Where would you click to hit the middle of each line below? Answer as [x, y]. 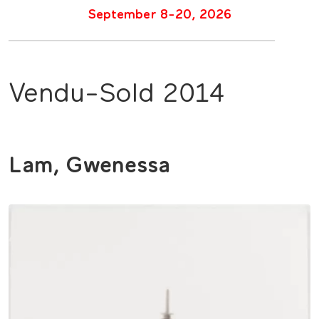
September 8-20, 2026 [159, 15]
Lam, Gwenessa [89, 166]
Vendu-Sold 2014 [117, 94]
